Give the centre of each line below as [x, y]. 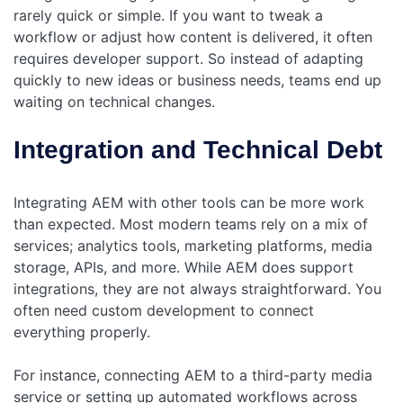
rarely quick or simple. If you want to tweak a [168, 16]
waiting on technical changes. [114, 102]
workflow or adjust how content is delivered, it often [193, 37]
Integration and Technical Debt [198, 150]
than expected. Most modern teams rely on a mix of [191, 224]
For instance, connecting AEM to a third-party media [193, 376]
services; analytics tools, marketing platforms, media [193, 246]
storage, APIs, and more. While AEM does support [184, 268]
